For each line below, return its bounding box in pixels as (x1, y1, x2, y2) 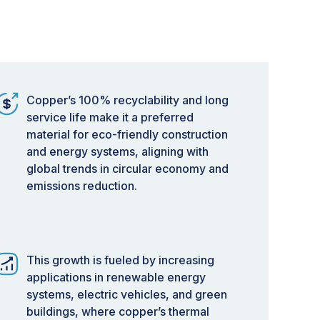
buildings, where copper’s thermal (26, 304, 209, 319)
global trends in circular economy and (26, 161, 229, 176)
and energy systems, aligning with (26, 144, 209, 159)
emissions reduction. (26, 179, 137, 193)
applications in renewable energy (26, 270, 206, 284)
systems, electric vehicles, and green (26, 287, 227, 301)
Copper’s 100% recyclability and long (26, 93, 229, 107)
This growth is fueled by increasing (26, 253, 214, 267)
